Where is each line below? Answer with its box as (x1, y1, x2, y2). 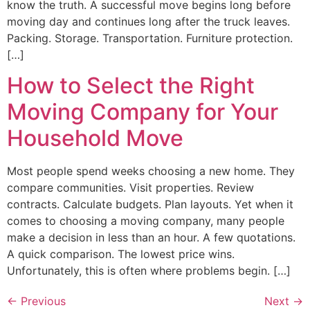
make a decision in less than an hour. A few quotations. (7, 230, 295, 245)
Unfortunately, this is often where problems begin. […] (7, 264, 291, 278)
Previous (17, 294, 66, 309)
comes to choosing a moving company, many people (7, 214, 284, 228)
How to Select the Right (7, 72, 255, 100)
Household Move (7, 125, 183, 152)
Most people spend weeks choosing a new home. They (7, 164, 295, 179)
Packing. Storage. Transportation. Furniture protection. (7, 31, 293, 45)
